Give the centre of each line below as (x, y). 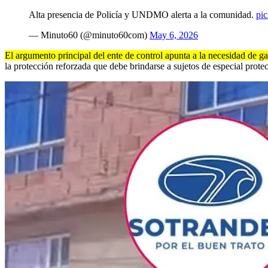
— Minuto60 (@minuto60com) (89, 35)
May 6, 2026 (174, 35)
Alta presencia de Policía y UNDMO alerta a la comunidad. (142, 14)
